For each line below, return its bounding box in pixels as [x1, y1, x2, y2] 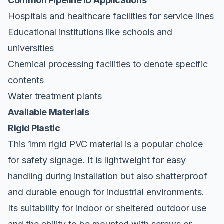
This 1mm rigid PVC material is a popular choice [8, 138, 203, 149]
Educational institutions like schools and [8, 26, 172, 37]
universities [8, 42, 54, 53]
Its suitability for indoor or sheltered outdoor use [8, 202, 206, 213]
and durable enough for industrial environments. [8, 186, 204, 197]
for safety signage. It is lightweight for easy [8, 154, 186, 165]
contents [8, 74, 44, 85]
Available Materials [8, 106, 89, 117]
